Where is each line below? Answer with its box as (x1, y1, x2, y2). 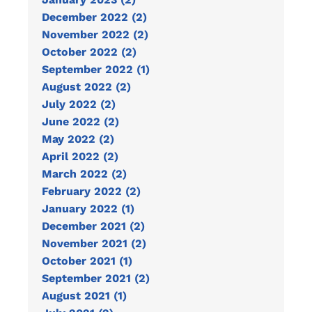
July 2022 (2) (42, 97, 116, 111)
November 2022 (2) (42, 28, 148, 41)
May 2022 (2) (42, 132, 114, 146)
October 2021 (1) (42, 254, 132, 267)
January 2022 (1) (42, 202, 134, 215)
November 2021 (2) (42, 237, 146, 250)
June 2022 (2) (42, 115, 119, 128)
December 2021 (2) (42, 219, 145, 233)
